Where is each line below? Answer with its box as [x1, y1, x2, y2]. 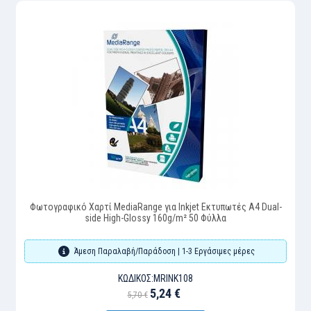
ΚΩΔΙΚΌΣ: [118, 273, 153, 285]
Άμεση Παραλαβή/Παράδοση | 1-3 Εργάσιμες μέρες [74, 246, 255, 257]
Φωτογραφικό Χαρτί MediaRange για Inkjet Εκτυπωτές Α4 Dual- [29, 201, 282, 213]
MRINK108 [153, 273, 193, 285]
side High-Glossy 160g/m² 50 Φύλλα [85, 212, 226, 224]
